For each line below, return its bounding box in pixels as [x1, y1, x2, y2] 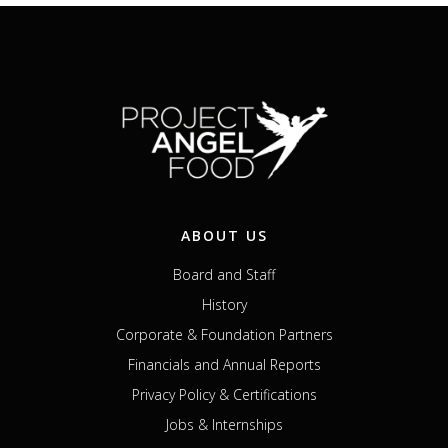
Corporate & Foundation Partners [115, 324, 333, 344]
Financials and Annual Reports [127, 354, 321, 374]
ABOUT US [180, 225, 268, 245]
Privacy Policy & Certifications [131, 384, 317, 404]
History [201, 294, 247, 314]
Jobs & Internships [165, 414, 283, 434]
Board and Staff [173, 264, 275, 284]
